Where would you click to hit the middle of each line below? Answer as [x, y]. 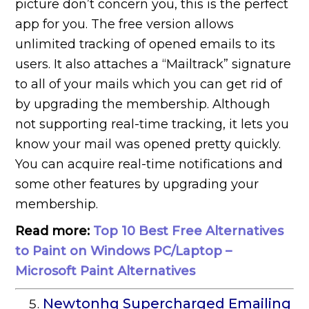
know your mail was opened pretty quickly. [148, 144]
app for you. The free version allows [125, 24]
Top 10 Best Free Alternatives [189, 231]
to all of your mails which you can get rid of [149, 84]
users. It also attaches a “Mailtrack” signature [153, 64]
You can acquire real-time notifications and [149, 165]
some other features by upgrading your [137, 185]
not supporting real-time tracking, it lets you [152, 124]
